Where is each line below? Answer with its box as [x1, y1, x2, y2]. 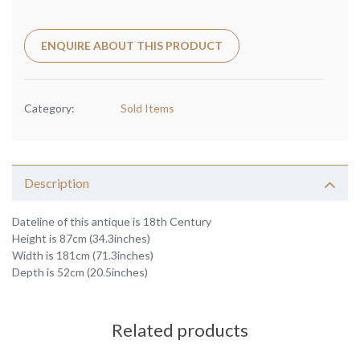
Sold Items [121, 101, 174, 116]
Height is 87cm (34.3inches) [12, 231, 150, 246]
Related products [112, 319, 248, 342]
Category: [24, 101, 75, 116]
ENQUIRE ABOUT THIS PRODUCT [41, 39, 223, 53]
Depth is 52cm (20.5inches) [12, 265, 148, 280]
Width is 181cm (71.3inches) [12, 248, 153, 263]
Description [24, 175, 89, 191]
